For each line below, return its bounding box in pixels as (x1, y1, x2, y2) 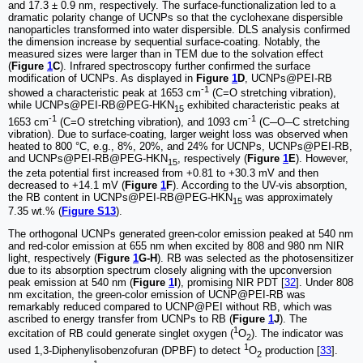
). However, (296, 152, 348, 164)
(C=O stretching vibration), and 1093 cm (57, 115, 248, 128)
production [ (262, 344, 320, 357)
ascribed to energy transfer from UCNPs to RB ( (8, 313, 233, 326)
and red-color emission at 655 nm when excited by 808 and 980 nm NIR (8, 240, 344, 253)
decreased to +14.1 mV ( (8, 178, 125, 191)
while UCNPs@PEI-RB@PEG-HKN (8, 99, 174, 112)
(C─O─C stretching (256, 115, 349, 128)
